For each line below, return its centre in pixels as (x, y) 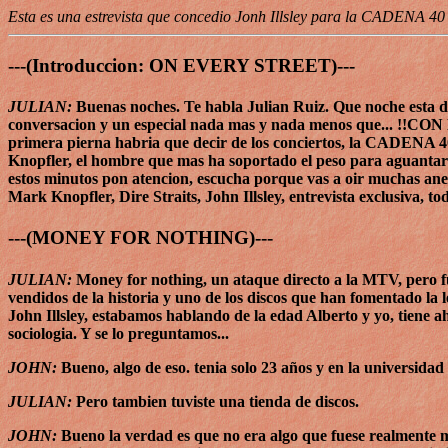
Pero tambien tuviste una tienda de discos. (215, 401)
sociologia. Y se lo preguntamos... (118, 333)
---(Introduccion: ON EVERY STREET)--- (181, 65)
